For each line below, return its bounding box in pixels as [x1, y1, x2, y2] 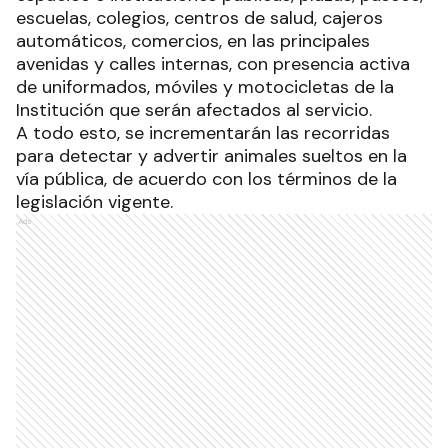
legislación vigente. [16, 190, 173, 214]
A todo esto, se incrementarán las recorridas [16, 121, 390, 145]
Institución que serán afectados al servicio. [16, 98, 372, 122]
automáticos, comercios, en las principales [16, 29, 370, 53]
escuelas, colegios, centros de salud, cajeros [16, 6, 383, 30]
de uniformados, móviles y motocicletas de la [16, 75, 394, 99]
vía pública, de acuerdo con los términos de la [16, 167, 397, 191]
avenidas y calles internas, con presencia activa [16, 52, 410, 76]
